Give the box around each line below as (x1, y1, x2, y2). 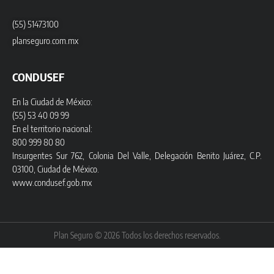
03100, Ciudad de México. (12, 163, 99, 175)
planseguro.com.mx (12, 35, 78, 46)
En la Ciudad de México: (12, 96, 92, 108)
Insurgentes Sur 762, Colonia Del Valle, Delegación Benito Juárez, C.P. (12, 150, 262, 161)
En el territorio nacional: (12, 123, 92, 135)
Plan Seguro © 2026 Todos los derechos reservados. (53, 230, 221, 241)
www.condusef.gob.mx (12, 177, 92, 188)
